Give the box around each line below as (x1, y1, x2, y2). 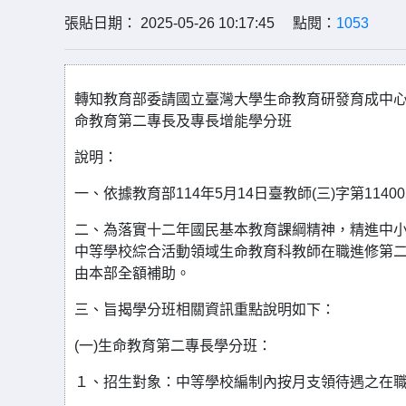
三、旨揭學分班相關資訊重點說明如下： (74, 302, 335, 317)
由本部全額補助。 (74, 266, 190, 281)
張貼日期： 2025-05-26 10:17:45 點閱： (64, 15, 336, 31)
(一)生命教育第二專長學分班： (74, 338, 272, 353)
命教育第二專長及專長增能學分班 (74, 113, 292, 129)
